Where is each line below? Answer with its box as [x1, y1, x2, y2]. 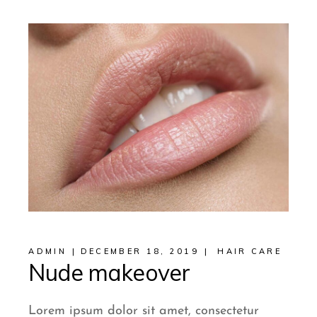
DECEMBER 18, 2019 [80, 246, 199, 256]
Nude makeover [28, 258, 190, 287]
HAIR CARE [217, 246, 282, 256]
